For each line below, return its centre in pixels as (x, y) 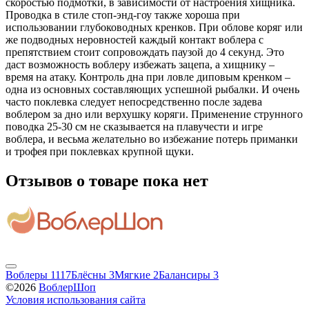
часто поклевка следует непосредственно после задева (134, 102)
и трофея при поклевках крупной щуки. (100, 152)
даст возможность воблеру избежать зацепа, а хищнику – (140, 65)
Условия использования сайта (76, 300)
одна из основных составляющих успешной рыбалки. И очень (152, 90)
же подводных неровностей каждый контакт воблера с (134, 40)
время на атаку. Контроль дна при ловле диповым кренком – (148, 77)
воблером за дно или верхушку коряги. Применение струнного (154, 114)
